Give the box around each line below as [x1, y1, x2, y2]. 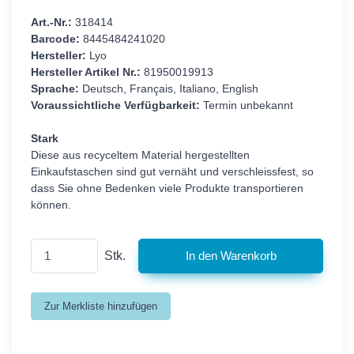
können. [31, 198, 71, 212]
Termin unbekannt [200, 99, 293, 112]
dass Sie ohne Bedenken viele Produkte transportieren [31, 182, 303, 195]
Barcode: [31, 32, 80, 46]
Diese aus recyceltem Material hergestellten [31, 149, 250, 162]
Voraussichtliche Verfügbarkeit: [31, 99, 200, 112]
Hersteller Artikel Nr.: [31, 66, 141, 79]
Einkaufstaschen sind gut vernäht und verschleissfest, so [31, 165, 314, 179]
